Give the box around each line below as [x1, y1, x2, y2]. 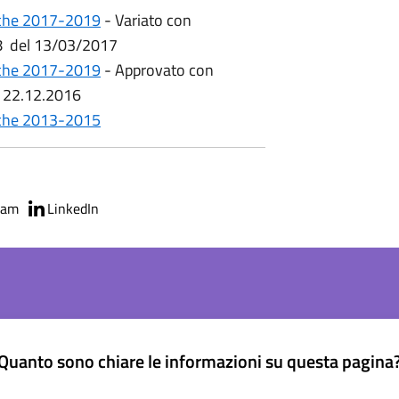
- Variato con [101, 8, 191, 32]
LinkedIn [47, 198, 99, 219]
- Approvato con [101, 58, 214, 82]
